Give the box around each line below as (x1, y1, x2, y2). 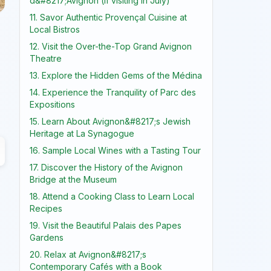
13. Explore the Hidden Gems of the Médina (30, 70, 202, 80)
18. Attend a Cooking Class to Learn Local (30, 191, 194, 201)
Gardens (30, 232, 64, 243)
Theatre (30, 53, 62, 64)
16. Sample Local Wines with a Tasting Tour (30, 145, 201, 155)
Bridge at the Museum (30, 174, 117, 184)
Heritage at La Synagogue (30, 128, 134, 139)
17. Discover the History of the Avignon (30, 162, 183, 172)
